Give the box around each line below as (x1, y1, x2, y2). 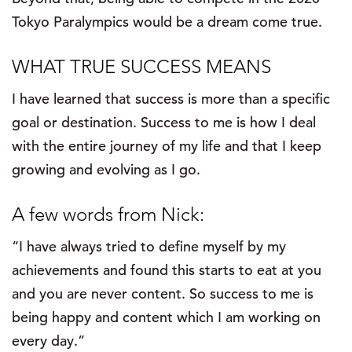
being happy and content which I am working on (12, 308, 321, 327)
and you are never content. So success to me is (12, 284, 313, 303)
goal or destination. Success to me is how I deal (12, 113, 316, 132)
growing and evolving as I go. (12, 160, 200, 179)
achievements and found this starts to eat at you (12, 261, 321, 280)
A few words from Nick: (12, 203, 204, 226)
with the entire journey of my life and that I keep (12, 137, 321, 156)
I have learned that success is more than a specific (12, 90, 330, 108)
